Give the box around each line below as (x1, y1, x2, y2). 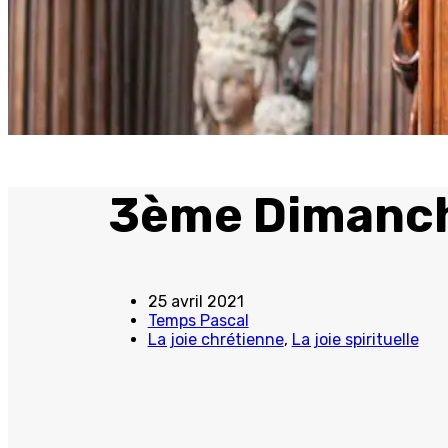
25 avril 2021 (147, 292, 244, 311)
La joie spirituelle (291, 330, 419, 349)
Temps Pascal (147, 311, 249, 330)
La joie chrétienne (147, 330, 284, 349)
